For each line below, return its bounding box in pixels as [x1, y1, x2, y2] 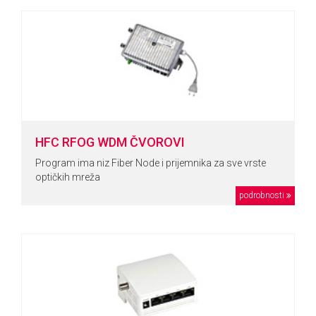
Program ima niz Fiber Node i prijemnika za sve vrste [35, 157, 266, 169]
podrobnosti [239, 190, 284, 200]
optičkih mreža [35, 171, 100, 183]
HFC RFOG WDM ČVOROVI [35, 134, 185, 150]
